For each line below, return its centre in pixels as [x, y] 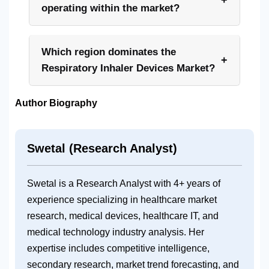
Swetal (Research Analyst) [102, 149]
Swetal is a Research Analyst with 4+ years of [124, 184]
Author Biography [56, 103]
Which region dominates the [109, 52]
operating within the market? [110, 8]
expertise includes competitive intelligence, [118, 249]
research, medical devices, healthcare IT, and [123, 216]
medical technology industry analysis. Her [116, 232]
